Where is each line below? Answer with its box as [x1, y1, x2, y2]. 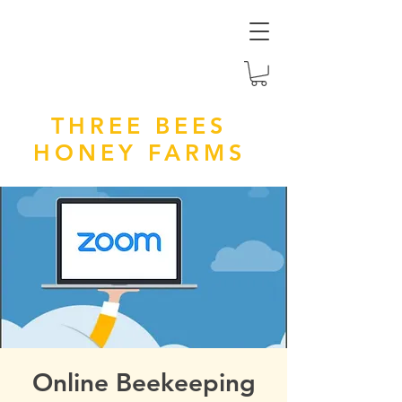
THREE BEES [51, 111, 227, 139]
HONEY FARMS [32, 138, 246, 166]
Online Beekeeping [31, 366, 256, 398]
